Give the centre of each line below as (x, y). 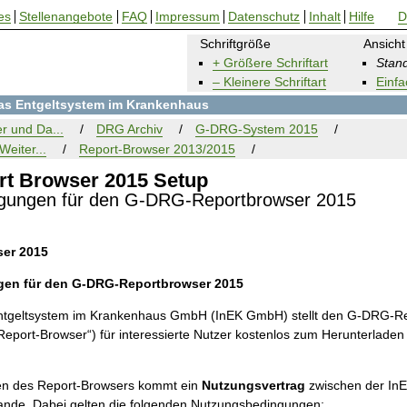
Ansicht (384, 43)
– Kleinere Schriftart (269, 81)
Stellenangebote (66, 17)
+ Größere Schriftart (270, 62)
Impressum (188, 17)
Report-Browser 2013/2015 (158, 149)
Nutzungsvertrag (254, 385)
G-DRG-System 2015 (257, 129)
